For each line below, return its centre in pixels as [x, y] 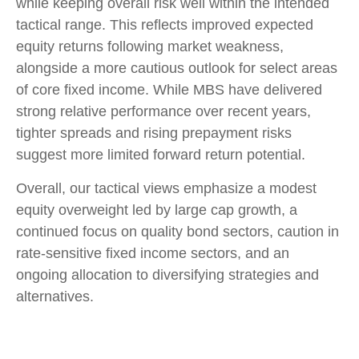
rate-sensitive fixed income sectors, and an [153, 253]
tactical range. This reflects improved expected [165, 24]
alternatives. [55, 296]
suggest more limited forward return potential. [161, 154]
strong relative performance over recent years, [163, 111]
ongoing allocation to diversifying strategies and [167, 274]
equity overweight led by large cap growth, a [157, 210]
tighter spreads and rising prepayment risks [154, 133]
